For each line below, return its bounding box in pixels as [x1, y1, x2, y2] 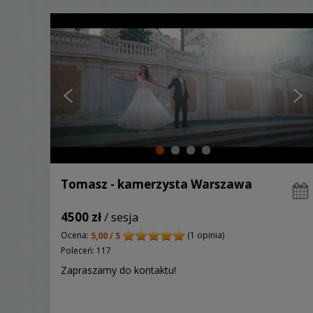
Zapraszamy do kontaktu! [61, 263, 176, 277]
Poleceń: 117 [61, 244, 111, 256]
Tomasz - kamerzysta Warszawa [61, 176, 252, 193]
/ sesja [101, 209, 139, 226]
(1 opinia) [185, 229, 224, 242]
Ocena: [61, 229, 91, 242]
